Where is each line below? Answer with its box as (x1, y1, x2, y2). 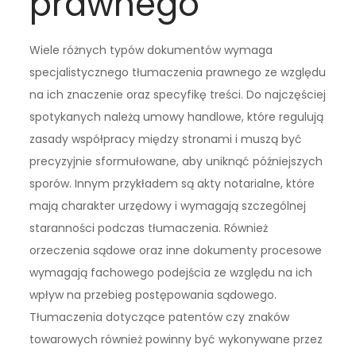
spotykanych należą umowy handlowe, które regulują (29, 109, 324, 126)
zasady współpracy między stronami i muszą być (29, 131, 303, 148)
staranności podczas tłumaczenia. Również (29, 220, 269, 237)
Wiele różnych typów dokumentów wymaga (29, 42, 273, 59)
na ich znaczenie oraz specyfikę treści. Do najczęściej (29, 87, 327, 103)
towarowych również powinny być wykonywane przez (29, 331, 323, 348)
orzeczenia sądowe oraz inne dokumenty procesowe (29, 242, 323, 259)
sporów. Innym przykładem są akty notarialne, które (29, 176, 315, 192)
